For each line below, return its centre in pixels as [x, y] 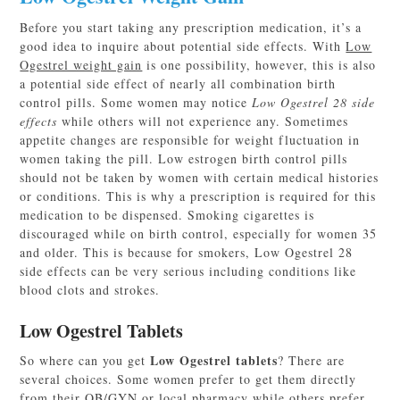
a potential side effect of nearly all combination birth [178, 84]
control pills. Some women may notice [136, 103]
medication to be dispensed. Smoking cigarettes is [167, 215]
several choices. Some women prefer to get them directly [188, 379]
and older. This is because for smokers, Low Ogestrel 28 [187, 253]
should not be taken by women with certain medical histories [200, 178]
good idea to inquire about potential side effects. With [183, 46]
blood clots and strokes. [90, 290]
